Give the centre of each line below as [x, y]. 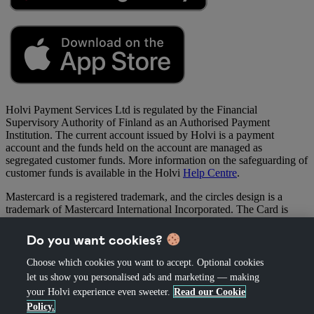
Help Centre [210, 172]
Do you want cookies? [96, 239]
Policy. [41, 306]
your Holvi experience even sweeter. [99, 292]
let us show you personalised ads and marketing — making [143, 277]
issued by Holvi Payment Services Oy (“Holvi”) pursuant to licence [155, 221]
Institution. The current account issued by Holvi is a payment [140, 135]
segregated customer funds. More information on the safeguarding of [157, 160]
